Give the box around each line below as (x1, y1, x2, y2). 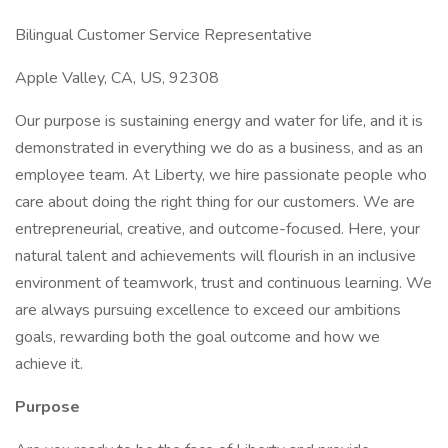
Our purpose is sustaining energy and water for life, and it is (15, 110, 423, 132)
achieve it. (15, 353, 83, 375)
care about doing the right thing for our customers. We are (15, 191, 415, 213)
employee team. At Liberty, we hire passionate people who (15, 164, 427, 186)
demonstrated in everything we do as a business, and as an (15, 137, 423, 159)
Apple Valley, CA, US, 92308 (15, 67, 219, 89)
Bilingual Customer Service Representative (15, 24, 312, 46)
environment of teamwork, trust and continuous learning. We (15, 272, 432, 294)
